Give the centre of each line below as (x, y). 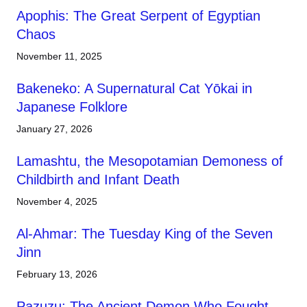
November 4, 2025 (57, 201)
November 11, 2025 (59, 56)
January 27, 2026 (54, 128)
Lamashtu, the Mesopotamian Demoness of (150, 161)
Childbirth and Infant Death (98, 179)
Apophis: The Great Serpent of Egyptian (138, 15)
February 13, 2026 (57, 274)
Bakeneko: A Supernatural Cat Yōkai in (134, 88)
